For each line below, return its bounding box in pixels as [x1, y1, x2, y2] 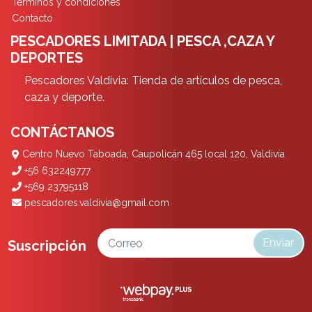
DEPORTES [10, 49, 83, 67]
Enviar [263, 236, 294, 250]
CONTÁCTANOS [10, 124, 114, 141]
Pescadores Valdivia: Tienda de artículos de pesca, [24, 74, 282, 88]
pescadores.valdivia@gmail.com [21, 197, 169, 209]
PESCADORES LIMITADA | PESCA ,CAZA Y [10, 33, 274, 50]
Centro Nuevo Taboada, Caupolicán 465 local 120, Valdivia [19, 148, 285, 160]
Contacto [11, 13, 53, 24]
